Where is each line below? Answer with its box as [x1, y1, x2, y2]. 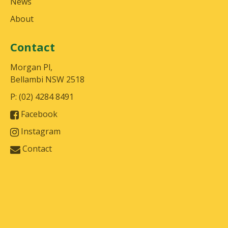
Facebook [19, 108, 58, 120]
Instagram [19, 126, 61, 137]
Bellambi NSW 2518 [10, 74, 84, 85]
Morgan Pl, [10, 62, 52, 73]
